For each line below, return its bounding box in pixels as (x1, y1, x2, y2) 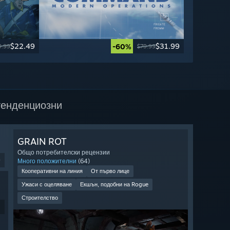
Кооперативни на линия (22, 167, 83, 175)
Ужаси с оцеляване (22, 181, 72, 188)
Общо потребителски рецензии (17, 148, 110, 157)
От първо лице (91, 167, 129, 175)
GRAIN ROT (17, 136, 67, 147)
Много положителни (17, 157, 76, 165)
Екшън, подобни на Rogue (80, 181, 148, 188)
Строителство (22, 194, 58, 202)
